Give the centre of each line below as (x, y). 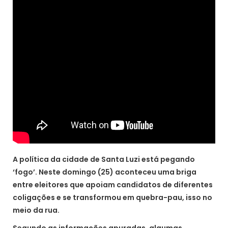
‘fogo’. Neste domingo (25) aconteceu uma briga (105, 172)
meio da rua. (36, 210)
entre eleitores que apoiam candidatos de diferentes (113, 185)
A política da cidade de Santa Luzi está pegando (104, 159)
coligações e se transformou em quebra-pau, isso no (112, 197)
